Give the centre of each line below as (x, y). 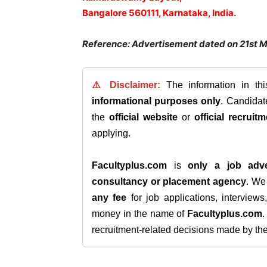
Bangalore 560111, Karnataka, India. (159, 13)
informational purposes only (156, 101)
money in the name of (140, 214)
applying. (111, 133)
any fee (109, 198)
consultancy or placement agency (169, 181)
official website (143, 117)
